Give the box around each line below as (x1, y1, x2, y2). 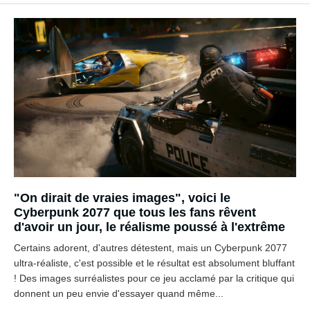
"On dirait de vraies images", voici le (14, 190, 230, 205)
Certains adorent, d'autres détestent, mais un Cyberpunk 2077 (14, 241, 287, 253)
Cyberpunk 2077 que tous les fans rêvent (14, 205, 256, 219)
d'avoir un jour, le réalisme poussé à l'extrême (14, 219, 285, 234)
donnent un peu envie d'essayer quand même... (14, 287, 224, 299)
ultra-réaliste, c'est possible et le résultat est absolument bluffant (14, 257, 295, 268)
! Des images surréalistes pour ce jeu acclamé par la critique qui (14, 272, 294, 284)
